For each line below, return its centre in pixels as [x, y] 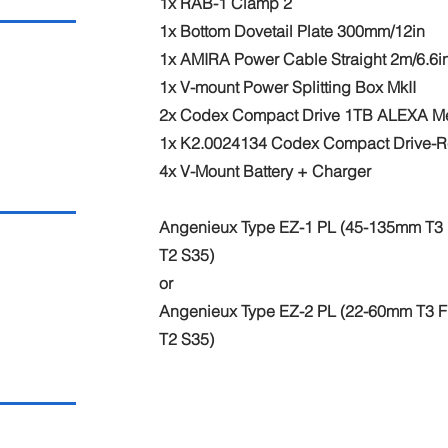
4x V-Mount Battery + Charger [265, 171]
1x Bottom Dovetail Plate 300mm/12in [292, 31]
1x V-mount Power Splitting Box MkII [288, 87]
